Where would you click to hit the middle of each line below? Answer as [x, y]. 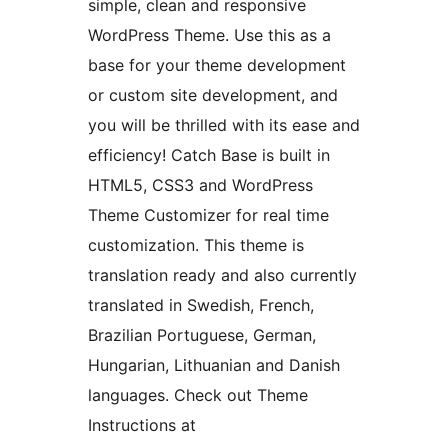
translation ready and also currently [222, 275]
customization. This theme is [196, 245]
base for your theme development [217, 65]
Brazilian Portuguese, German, [202, 335]
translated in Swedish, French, [201, 305]
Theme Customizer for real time [208, 215]
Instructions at [142, 425]
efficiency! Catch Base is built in [209, 155]
